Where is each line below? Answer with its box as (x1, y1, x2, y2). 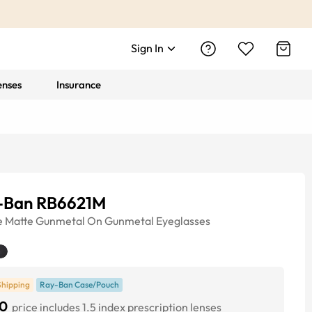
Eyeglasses (156, 214, 210, 228)
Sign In (131, 41, 164, 55)
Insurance (56, 78, 102, 91)
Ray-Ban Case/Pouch (40, 279, 119, 290)
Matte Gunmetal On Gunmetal (5, 214, 154, 228)
